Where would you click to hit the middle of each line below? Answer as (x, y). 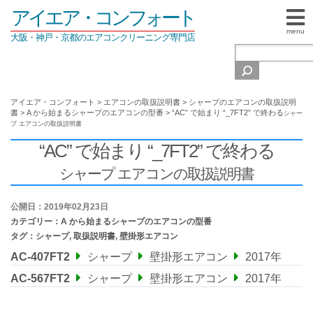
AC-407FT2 (40, 257)
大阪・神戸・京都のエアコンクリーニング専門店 (103, 37)
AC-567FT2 (40, 278)
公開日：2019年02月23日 (59, 207)
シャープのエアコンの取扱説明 (242, 102)
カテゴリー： (36, 221)
